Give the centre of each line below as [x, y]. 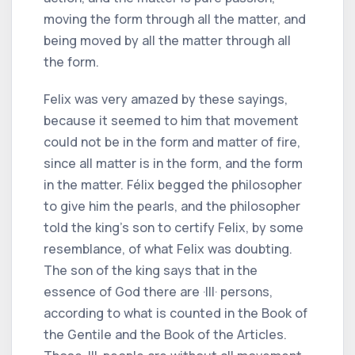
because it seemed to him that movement [171, 120]
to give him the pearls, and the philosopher [172, 206]
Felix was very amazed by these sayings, [166, 99]
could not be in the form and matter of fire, [172, 141]
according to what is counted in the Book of [176, 313]
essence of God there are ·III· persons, [158, 291]
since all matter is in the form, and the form [173, 163]
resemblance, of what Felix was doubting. [168, 248]
